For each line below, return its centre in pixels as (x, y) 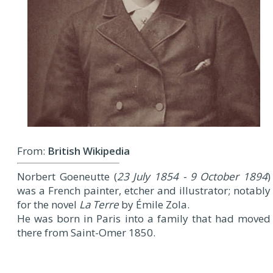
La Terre (99, 204)
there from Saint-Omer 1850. (86, 232)
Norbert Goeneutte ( (67, 176)
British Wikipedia (89, 151)
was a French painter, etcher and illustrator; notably (144, 190)
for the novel (48, 204)
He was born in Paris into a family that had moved (144, 218)
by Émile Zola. (154, 204)
